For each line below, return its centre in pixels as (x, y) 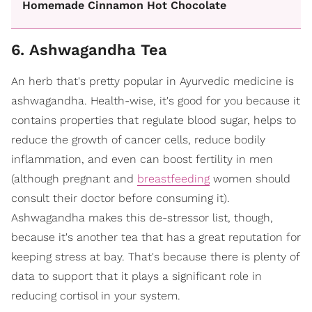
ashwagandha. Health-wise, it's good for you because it (156, 101)
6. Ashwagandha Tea (89, 50)
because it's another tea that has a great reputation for (156, 237)
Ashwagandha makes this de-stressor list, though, (142, 218)
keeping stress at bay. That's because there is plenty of (155, 257)
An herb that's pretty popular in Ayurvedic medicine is (153, 81)
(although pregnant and (74, 179)
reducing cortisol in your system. (96, 296)
